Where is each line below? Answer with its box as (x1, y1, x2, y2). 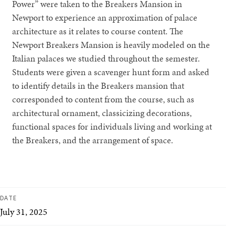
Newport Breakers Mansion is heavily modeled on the (12, 38, 210, 51)
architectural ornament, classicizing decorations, (12, 106, 192, 119)
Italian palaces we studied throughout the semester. (12, 52, 200, 65)
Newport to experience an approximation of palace (12, 11, 198, 24)
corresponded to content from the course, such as (12, 93, 195, 105)
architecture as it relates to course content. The (12, 25, 184, 37)
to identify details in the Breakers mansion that (12, 79, 185, 92)
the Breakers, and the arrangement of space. (12, 134, 174, 146)
